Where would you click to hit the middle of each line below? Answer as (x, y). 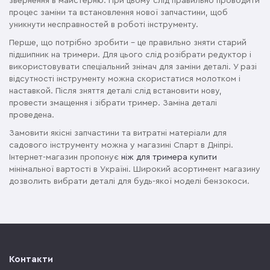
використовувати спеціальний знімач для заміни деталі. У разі (133, 67)
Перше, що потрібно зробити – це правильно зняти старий (128, 43)
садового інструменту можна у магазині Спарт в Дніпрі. (121, 146)
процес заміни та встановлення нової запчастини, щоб (118, 13)
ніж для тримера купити (169, 158)
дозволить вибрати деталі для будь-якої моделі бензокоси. (129, 182)
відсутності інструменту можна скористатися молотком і (125, 79)
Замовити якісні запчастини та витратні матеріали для (118, 133)
